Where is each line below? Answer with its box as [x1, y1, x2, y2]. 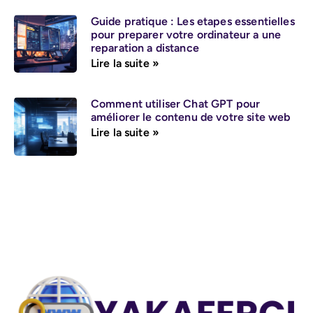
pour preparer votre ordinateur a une [90, 27, 282, 41]
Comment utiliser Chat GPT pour [90, 97, 261, 111]
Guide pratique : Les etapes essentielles [90, 14, 295, 28]
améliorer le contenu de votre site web [90, 110, 291, 124]
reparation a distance [90, 41, 199, 54]
